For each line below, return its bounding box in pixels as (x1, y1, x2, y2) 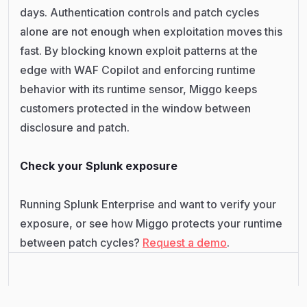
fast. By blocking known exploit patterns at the (20, 43, 258, 58)
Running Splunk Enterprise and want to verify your (20, 197, 276, 211)
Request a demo (143, 235, 227, 249)
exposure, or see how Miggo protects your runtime (20, 216, 282, 230)
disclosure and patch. (20, 120, 130, 134)
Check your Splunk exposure (20, 158, 177, 173)
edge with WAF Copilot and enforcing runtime (20, 62, 256, 77)
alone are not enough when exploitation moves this (20, 24, 282, 38)
